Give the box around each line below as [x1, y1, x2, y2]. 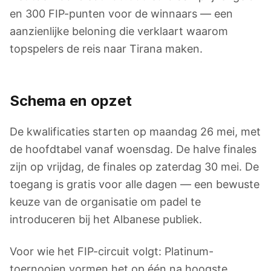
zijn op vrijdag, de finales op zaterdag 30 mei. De [10, 160, 259, 173]
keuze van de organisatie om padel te [10, 195, 201, 208]
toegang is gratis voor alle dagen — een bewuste [10, 178, 260, 191]
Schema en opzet [10, 92, 132, 109]
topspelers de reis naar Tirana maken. [10, 42, 203, 55]
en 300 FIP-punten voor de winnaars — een [10, 7, 233, 20]
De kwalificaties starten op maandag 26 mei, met [10, 125, 261, 138]
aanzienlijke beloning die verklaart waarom [10, 25, 228, 38]
